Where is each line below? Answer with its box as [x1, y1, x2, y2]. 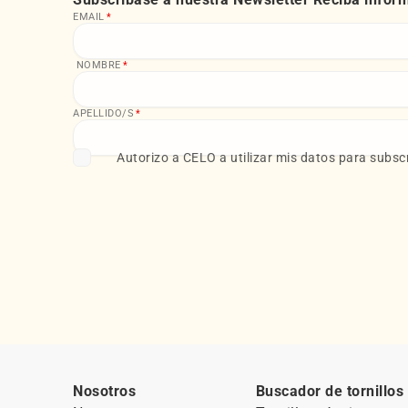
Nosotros [73, 382, 136, 401]
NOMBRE [73, 59, 121, 72]
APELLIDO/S [73, 107, 134, 120]
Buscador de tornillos [255, 382, 404, 401]
